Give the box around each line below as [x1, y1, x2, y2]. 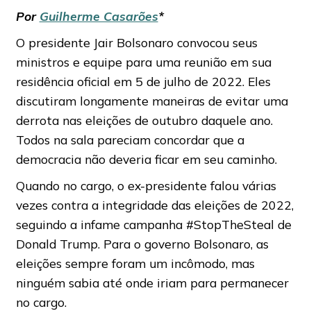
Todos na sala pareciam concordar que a [15, 131, 244, 147]
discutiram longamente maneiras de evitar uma [15, 92, 288, 108]
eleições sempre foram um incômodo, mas [15, 255, 255, 271]
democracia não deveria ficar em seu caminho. [15, 151, 277, 167]
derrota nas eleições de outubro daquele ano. [15, 112, 273, 128]
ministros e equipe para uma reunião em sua [15, 53, 271, 69]
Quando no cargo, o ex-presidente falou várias [15, 177, 276, 193]
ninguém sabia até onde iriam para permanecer [15, 274, 289, 290]
